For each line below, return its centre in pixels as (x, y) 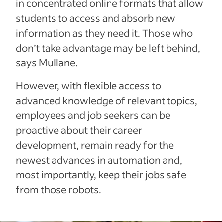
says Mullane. (47, 62)
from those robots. (58, 189)
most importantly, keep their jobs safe (101, 174)
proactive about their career (79, 130)
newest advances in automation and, (99, 159)
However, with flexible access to (88, 85)
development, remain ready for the (95, 144)
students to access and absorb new (96, 18)
